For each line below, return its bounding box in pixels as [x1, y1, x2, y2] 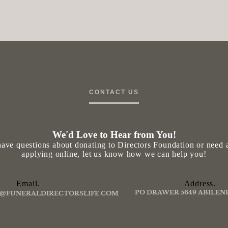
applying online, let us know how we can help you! [21, 150, 207, 159]
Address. [184, 179, 216, 188]
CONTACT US [89, 89, 139, 96]
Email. [16, 179, 40, 188]
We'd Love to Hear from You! [52, 129, 176, 140]
